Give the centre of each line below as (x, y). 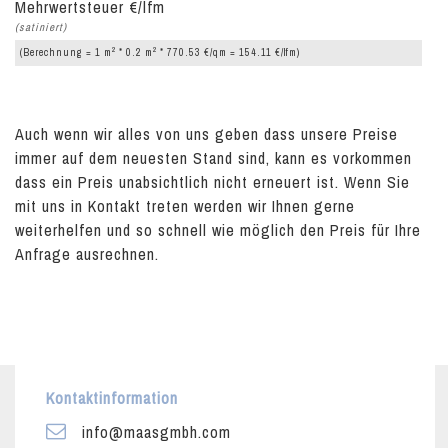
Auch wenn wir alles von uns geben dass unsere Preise (206, 134)
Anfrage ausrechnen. (87, 254)
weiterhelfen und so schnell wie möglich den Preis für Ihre (218, 230)
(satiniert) (41, 27)
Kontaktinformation (112, 398)
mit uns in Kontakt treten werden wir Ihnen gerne (185, 206)
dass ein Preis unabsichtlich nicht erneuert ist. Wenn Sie (212, 182)
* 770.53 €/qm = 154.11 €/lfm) (228, 52)
